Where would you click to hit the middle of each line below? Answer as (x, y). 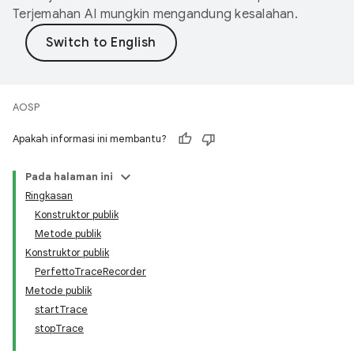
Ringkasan (49, 196)
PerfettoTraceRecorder (90, 271)
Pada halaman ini (69, 177)
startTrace (61, 309)
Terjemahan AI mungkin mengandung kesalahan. (155, 14)
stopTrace (59, 328)
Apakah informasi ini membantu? (90, 139)
